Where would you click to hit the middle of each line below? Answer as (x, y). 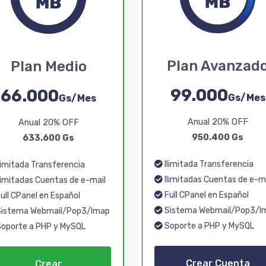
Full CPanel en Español (206, 195)
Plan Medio (48, 66)
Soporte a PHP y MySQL (208, 226)
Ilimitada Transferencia (208, 164)
